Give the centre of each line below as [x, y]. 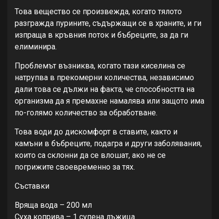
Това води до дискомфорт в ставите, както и [96, 131]
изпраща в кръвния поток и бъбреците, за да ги [101, 35]
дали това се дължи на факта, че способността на [105, 89]
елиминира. [36, 46]
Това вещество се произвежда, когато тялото [98, 11]
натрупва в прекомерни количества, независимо [104, 77]
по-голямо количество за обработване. [86, 112]
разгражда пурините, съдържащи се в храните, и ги [108, 23]
